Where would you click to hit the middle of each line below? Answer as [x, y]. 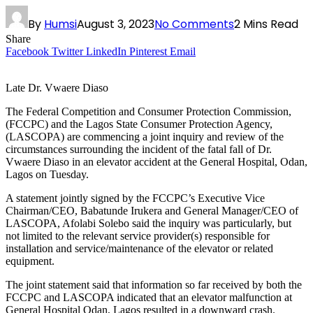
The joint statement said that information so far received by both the [154, 285]
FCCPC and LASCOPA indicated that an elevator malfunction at [149, 298]
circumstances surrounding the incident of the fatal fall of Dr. [139, 150]
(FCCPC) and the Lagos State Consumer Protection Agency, [139, 124]
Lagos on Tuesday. [47, 175]
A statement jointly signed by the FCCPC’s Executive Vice [135, 198]
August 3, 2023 [116, 24]
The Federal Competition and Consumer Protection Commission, [148, 112]
